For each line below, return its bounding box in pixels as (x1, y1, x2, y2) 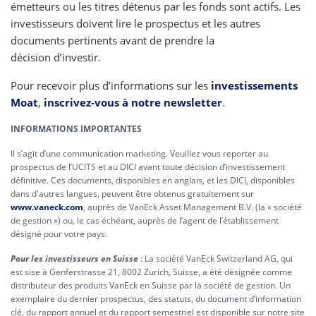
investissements (211, 78, 298, 92)
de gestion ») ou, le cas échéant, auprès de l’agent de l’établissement (11, 214, 279, 226)
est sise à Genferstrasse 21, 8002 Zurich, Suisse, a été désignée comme (11, 266, 292, 278)
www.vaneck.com (11, 201, 83, 213)
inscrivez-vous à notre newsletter (44, 95, 222, 109)
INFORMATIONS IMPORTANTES (11, 123, 142, 135)
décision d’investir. (11, 50, 101, 64)
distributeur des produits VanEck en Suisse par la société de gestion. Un (11, 279, 291, 291)
